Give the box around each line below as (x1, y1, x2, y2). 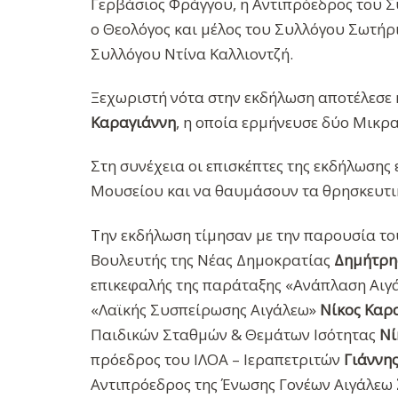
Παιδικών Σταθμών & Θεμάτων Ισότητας (91, 323, 379, 345)
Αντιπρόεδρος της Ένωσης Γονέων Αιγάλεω (91, 373, 396, 394)
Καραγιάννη (91, 112, 176, 133)
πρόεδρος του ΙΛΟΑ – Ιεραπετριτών (91, 348, 344, 370)
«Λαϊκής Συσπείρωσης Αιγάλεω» (91, 298, 320, 320)
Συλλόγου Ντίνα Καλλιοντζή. (91, 43, 293, 64)
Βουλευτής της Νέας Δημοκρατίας (91, 249, 334, 270)
